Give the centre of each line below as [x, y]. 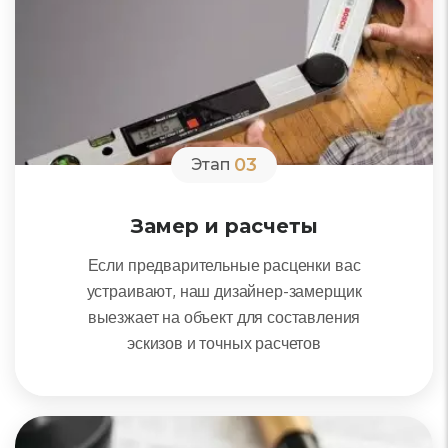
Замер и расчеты [224, 226]
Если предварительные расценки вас [224, 265]
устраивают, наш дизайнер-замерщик [224, 291]
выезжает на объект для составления [224, 317]
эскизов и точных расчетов [224, 343]
